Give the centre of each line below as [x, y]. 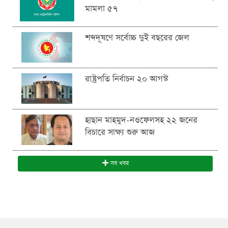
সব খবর [118, 164]
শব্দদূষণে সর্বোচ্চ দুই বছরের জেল [137, 38]
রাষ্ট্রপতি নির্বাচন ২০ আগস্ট [127, 79]
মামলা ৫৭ [102, 9]
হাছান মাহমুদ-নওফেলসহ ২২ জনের [141, 121]
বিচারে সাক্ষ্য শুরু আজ [120, 133]
